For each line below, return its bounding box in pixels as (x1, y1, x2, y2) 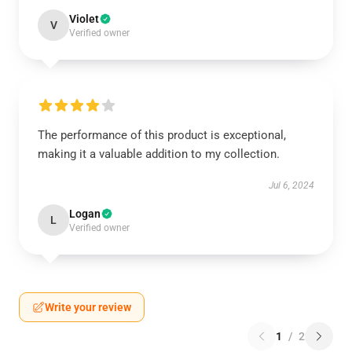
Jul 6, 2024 (269, 180, 314, 191)
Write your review (45, 301, 131, 313)
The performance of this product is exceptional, (38, 128, 286, 142)
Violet (69, 13, 99, 25)
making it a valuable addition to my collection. (38, 147, 280, 161)
